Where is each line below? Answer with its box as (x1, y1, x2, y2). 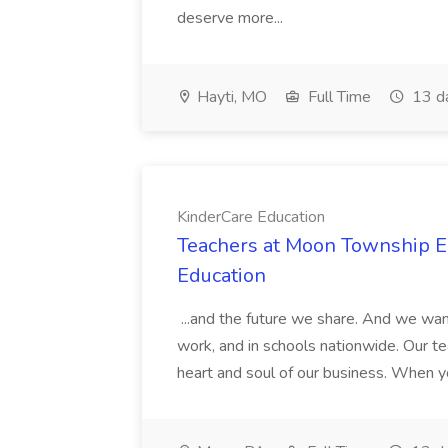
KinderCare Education (177, 206, 325, 228)
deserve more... (177, 7, 287, 29)
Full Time (304, 86, 371, 108)
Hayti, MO (193, 86, 267, 108)
